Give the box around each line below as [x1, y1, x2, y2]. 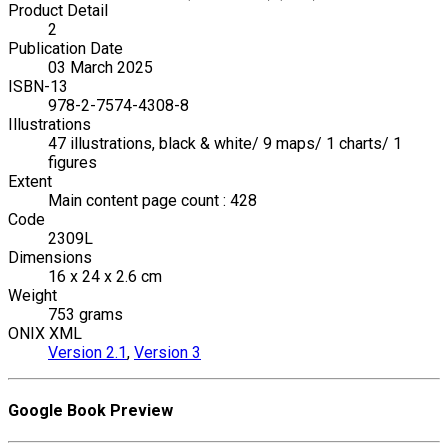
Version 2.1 [48, 342, 127, 362]
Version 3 [134, 342, 201, 362]
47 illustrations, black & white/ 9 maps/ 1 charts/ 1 [48, 133, 402, 153]
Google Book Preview [8, 401, 173, 421]
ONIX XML [8, 323, 82, 343]
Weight [8, 285, 57, 305]
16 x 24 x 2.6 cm [48, 266, 162, 286]
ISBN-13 [8, 76, 68, 96]
